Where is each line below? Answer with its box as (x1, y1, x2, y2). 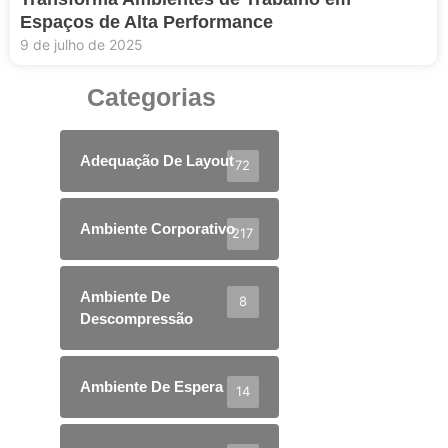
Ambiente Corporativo (80, 219, 235, 237)
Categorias (86, 82, 216, 111)
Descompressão (80, 309, 193, 327)
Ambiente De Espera (80, 377, 223, 395)
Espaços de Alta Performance (20, 11, 273, 32)
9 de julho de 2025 (20, 35, 143, 53)
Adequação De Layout (80, 151, 234, 169)
